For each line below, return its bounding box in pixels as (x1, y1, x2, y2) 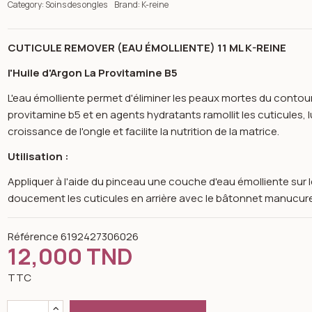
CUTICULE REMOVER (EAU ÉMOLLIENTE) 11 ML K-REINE (8, 40, 287, 55)
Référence (8, 229, 59, 244)
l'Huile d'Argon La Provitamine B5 (8, 65, 178, 80)
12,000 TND (8, 241, 134, 272)
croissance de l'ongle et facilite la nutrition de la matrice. (8, 124, 280, 139)
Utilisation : (8, 149, 70, 164)
